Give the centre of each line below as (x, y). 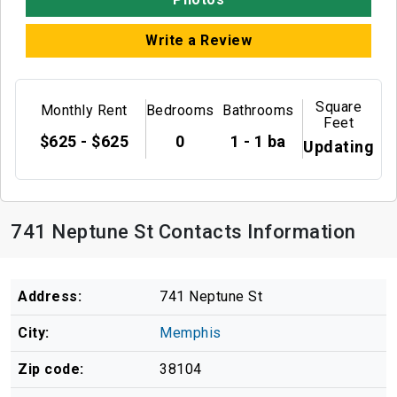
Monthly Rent (84, 111)
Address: (50, 296)
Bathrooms (258, 111)
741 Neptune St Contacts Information (183, 231)
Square (339, 107)
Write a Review (198, 40)
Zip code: (51, 369)
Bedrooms (180, 111)
